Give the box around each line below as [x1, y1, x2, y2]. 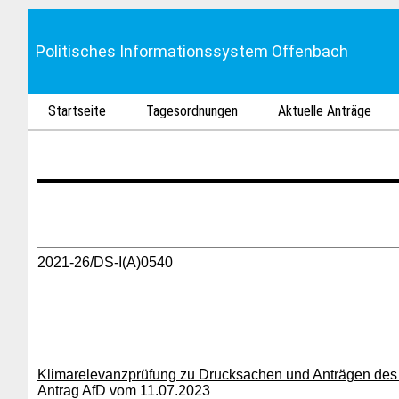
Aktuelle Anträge [278, 102, 372, 119]
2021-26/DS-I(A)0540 [37, 255, 173, 270]
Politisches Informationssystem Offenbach [36, 42, 348, 61]
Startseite [48, 102, 107, 119]
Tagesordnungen [146, 102, 239, 119]
